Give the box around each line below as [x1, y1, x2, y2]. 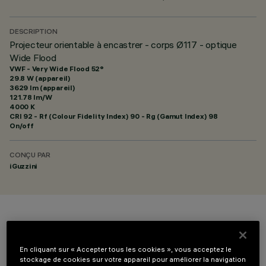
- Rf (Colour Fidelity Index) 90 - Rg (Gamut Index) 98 [32, 112, 218, 121]
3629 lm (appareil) [9, 83, 75, 92]
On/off [9, 121, 34, 130]
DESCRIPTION [9, 28, 58, 36]
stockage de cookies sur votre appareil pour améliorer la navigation [20, 255, 246, 264]
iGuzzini [9, 161, 38, 170]
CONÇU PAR [9, 152, 50, 160]
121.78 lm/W [9, 93, 52, 102]
